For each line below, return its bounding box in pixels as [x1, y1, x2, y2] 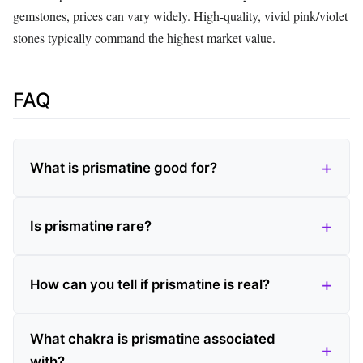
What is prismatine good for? [30, 160, 217, 177]
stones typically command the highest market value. [13, 29, 275, 47]
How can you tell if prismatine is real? [30, 276, 270, 293]
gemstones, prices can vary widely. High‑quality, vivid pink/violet [13, 7, 348, 25]
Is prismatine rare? [30, 218, 152, 235]
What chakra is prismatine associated [30, 331, 275, 348]
